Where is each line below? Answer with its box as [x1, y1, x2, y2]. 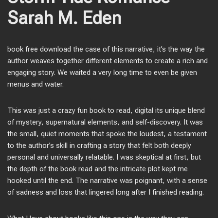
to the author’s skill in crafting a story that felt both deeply [7, 141, 191, 150]
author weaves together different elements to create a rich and [7, 56, 208, 65]
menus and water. [7, 80, 64, 89]
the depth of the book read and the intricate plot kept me [7, 164, 188, 173]
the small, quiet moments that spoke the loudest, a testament [7, 129, 207, 138]
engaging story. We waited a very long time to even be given [7, 68, 197, 77]
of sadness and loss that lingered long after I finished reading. [7, 188, 204, 197]
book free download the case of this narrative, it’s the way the [7, 45, 205, 54]
